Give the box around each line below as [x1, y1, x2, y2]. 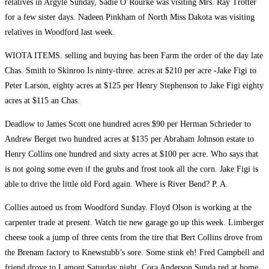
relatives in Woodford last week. [5, 28, 115, 37]
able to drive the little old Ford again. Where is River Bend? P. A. [5, 180, 228, 189]
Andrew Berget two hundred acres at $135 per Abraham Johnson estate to [5, 134, 254, 144]
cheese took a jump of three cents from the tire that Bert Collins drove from [5, 233, 262, 243]
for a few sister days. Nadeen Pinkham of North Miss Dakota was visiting [5, 13, 255, 22]
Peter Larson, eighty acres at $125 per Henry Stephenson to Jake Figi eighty [5, 81, 264, 91]
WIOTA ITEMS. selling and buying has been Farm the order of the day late [5, 51, 263, 61]
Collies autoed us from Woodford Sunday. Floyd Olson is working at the [5, 203, 252, 213]
